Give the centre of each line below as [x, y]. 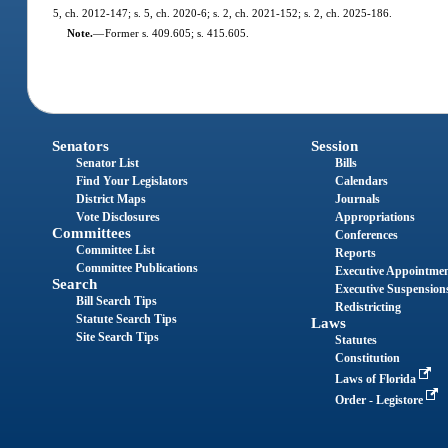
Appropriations [374, 217]
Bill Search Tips [117, 301]
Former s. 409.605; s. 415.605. [176, 32]
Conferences [366, 235]
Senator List [108, 163]
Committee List [116, 250]
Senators [81, 146]
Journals [357, 199]
